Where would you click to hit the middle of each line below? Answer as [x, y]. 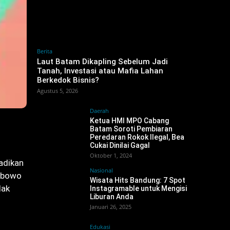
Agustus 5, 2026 [57, 91]
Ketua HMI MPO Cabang [129, 121]
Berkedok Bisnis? [68, 80]
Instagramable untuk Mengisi [138, 188]
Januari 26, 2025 [111, 207]
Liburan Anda [112, 197]
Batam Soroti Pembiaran [131, 129]
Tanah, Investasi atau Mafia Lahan [100, 71]
